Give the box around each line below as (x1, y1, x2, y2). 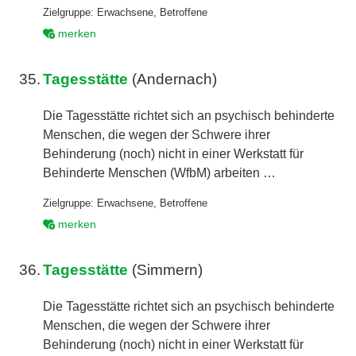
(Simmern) (128, 261, 203, 278)
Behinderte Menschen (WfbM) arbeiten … (43, 165, 277, 180)
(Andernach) (132, 71, 218, 88)
